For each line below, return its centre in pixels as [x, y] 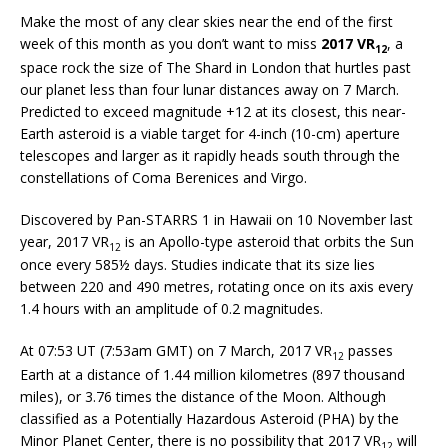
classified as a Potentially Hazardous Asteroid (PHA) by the [209, 419]
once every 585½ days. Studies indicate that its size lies [197, 265]
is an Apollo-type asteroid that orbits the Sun [267, 241]
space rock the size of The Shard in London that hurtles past [215, 67]
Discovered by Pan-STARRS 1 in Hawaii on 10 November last [216, 219]
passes [368, 351]
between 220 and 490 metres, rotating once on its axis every [216, 287]
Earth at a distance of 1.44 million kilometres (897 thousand [212, 375]
